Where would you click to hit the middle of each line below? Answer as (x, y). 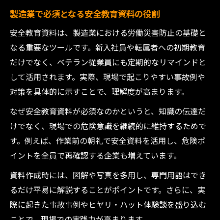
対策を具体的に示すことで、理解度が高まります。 (99, 91)
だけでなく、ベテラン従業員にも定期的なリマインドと (108, 62)
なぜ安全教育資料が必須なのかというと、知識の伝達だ (108, 111)
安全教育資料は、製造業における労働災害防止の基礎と (108, 32)
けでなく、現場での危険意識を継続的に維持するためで (108, 126)
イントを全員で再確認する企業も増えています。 (96, 155)
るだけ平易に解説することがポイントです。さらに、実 (108, 190)
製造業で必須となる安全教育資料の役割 (85, 14)
